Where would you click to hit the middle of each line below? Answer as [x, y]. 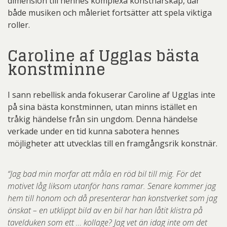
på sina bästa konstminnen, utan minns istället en [102, 107]
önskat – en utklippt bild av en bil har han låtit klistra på [105, 210]
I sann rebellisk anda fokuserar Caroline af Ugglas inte [111, 95]
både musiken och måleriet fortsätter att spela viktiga [110, 13]
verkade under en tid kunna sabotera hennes [93, 131]
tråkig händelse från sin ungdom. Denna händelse [103, 119]
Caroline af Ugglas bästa [104, 56]
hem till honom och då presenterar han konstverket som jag [112, 198]
